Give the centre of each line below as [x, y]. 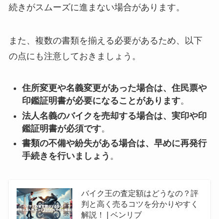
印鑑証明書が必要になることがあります [101, 101]
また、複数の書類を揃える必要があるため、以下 [105, 41]
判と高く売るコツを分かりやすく [140, 204]
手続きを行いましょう [66, 156]
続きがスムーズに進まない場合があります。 [97, 8]
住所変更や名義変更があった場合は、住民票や [114, 88]
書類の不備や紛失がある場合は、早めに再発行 [114, 143]
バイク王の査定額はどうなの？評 [140, 193]
